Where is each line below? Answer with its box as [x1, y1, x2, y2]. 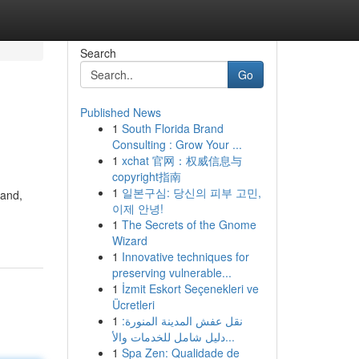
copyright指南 [111, 168, 181, 184]
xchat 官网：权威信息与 [121, 152, 242, 168]
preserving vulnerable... [111, 264, 232, 280]
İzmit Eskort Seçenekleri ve [121, 280, 259, 296]
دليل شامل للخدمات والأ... [224, 329, 235, 345]
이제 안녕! [111, 200, 163, 216]
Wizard [111, 232, 147, 248]
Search [79, 45, 116, 61]
